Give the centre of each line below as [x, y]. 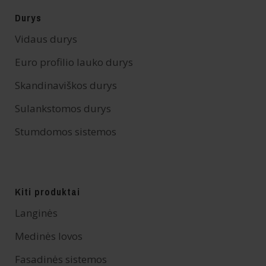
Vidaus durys [46, 39]
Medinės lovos [49, 236]
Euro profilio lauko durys [74, 62]
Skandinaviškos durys [66, 85]
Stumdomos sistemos [66, 132]
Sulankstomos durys [63, 109]
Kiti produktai [47, 192]
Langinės [36, 213]
